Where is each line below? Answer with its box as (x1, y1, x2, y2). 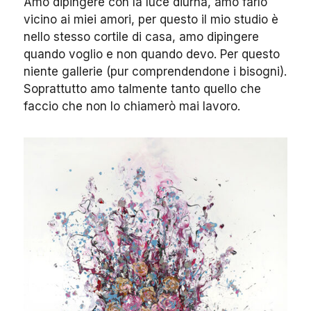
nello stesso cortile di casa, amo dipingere (24, 30, 259, 44)
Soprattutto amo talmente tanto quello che (24, 82, 261, 96)
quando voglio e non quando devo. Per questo (24, 47, 280, 62)
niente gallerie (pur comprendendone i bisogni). (24, 65, 287, 79)
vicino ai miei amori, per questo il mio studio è (24, 12, 278, 27)
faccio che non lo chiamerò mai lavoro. (24, 99, 240, 114)
